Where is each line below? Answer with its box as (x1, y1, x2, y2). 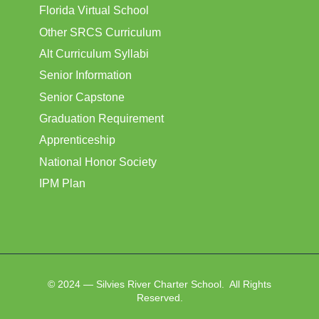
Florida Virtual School (38, 4, 149, 17)
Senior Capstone (38, 90, 125, 103)
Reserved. (136, 292, 183, 303)
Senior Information (38, 69, 132, 82)
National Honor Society (38, 155, 157, 168)
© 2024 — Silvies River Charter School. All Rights (48, 278, 271, 290)
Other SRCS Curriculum (38, 26, 161, 38)
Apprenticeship (38, 134, 115, 147)
